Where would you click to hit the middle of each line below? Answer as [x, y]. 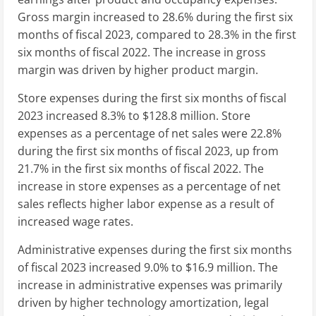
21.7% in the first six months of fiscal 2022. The [141, 168]
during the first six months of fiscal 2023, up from [148, 151]
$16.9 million [219, 267]
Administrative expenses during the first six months [155, 249]
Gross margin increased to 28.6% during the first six [155, 17]
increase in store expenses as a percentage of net [149, 186]
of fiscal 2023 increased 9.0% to [102, 267]
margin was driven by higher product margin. [138, 69]
